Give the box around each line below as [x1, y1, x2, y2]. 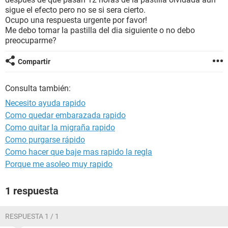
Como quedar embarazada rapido [5, 110, 126, 120]
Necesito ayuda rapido [5, 98, 85, 108]
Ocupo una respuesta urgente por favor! [5, 15, 147, 25]
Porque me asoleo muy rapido [5, 159, 112, 169]
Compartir [18, 58, 50, 66]
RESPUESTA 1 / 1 [5, 212, 59, 220]
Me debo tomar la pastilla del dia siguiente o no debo [5, 25, 195, 35]
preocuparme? [5, 36, 56, 45]
